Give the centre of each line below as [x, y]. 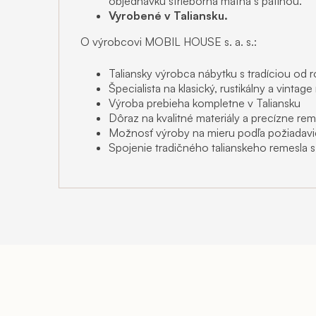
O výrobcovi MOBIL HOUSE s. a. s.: [169, 41]
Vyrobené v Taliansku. [168, 15]
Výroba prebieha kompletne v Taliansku [205, 103]
